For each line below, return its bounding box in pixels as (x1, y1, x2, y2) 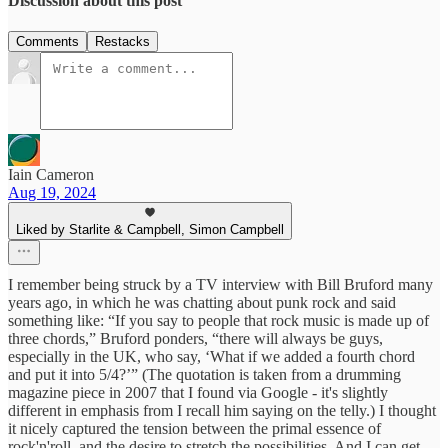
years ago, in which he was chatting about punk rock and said (8, 294, 396, 312)
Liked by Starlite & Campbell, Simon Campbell (16, 222, 284, 238)
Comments (16, 34, 79, 50)
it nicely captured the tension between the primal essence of (8, 420, 381, 438)
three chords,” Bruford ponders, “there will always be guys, (8, 330, 383, 348)
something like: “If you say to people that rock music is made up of (8, 312, 429, 330)
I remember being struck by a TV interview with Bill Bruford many (8, 276, 433, 294)
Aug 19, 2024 (8, 184, 96, 202)
